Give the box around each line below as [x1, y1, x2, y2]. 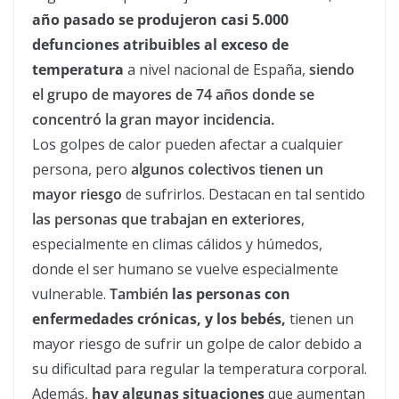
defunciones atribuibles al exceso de [32, 35, 289, 54]
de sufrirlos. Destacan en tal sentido [122, 184, 365, 204]
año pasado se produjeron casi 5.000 [32, 10, 289, 29]
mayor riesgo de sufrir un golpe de [32, 334, 268, 354]
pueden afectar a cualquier [161, 134, 343, 154]
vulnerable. [32, 284, 110, 304]
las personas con [172, 284, 290, 304]
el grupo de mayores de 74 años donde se [32, 85, 314, 104]
